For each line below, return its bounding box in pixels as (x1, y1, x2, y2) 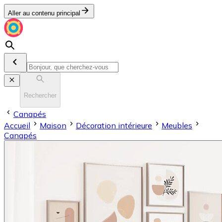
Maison (40, 120, 66, 130)
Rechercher (24, 92, 56, 100)
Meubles (162, 120, 192, 130)
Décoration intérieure (76, 120, 152, 130)
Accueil (4, 120, 30, 130)
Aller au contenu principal (8, 9, 80, 17)
